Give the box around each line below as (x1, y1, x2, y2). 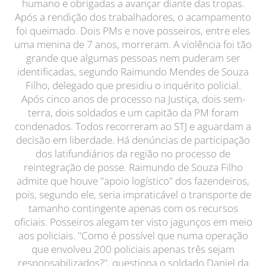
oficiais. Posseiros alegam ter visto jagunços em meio (14, 215, 252, 229)
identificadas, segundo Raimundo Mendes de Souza (17, 65, 249, 78)
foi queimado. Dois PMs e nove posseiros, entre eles (16, 24, 250, 37)
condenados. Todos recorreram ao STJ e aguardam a (15, 119, 251, 133)
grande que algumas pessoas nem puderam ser (26, 51, 240, 65)
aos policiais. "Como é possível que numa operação (18, 229, 248, 242)
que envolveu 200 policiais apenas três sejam (31, 242, 235, 256)
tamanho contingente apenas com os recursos (28, 201, 238, 215)
